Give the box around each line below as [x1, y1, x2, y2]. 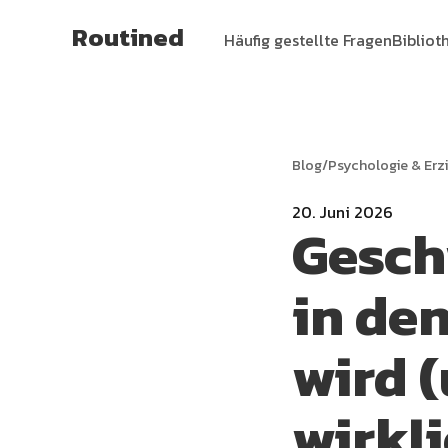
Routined [72, 18, 184, 56]
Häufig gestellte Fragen [224, 27, 392, 52]
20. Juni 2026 [292, 200, 393, 224]
